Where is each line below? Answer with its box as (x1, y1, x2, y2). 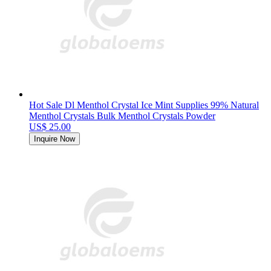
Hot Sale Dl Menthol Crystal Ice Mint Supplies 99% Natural (29, 100, 259, 111)
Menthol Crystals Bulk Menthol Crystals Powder (29, 111, 215, 122)
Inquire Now (34, 134, 75, 144)
